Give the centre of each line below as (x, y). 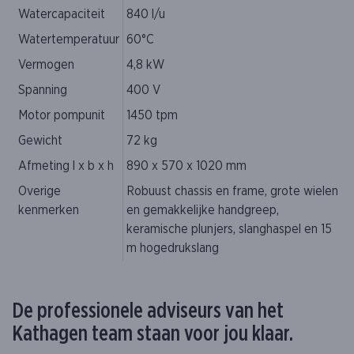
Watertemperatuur (69, 40)
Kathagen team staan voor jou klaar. (153, 333)
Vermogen (46, 65)
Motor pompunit (62, 116)
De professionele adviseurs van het (148, 311)
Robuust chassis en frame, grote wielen (232, 192)
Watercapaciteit (62, 15)
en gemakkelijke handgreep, (203, 211)
